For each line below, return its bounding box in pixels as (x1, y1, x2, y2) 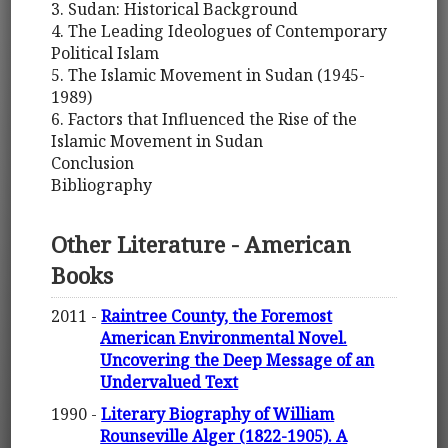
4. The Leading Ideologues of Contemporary (51, 19, 388, 42)
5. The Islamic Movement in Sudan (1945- (51, 63, 366, 86)
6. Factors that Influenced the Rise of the (51, 107, 358, 130)
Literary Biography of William (101, 403, 335, 426)
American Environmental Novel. (100, 327, 348, 350)
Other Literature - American (51, 228, 352, 260)
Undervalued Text (100, 371, 239, 394)
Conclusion (51, 151, 135, 174)
